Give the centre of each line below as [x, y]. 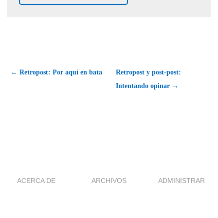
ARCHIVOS [109, 181]
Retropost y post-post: [148, 73]
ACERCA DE [36, 181]
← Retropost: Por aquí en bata [56, 73]
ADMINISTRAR [182, 181]
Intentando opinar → [147, 86]
